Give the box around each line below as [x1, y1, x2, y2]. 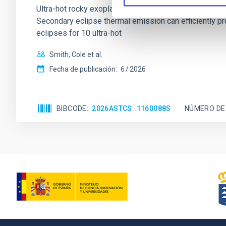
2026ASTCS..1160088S [92, 104, 171, 112]
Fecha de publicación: [49, 65, 117, 73]
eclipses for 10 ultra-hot [36, 28, 122, 38]
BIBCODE [56, 104, 87, 112]
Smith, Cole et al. [49, 50, 102, 59]
